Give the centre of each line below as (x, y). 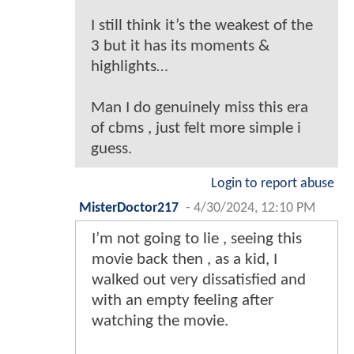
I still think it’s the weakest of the (202, 26)
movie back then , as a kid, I (185, 260)
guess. (111, 149)
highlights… (130, 67)
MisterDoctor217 (129, 209)
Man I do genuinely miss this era (200, 108)
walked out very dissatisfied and (199, 281)
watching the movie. (160, 322)
